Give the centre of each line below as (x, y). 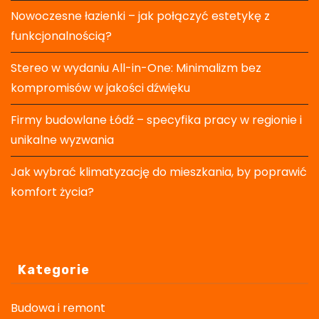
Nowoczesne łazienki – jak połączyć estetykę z (140, 16)
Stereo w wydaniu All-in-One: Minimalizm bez (136, 68)
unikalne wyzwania (62, 140)
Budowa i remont (58, 308)
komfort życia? (52, 192)
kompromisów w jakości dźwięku (100, 88)
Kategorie (54, 270)
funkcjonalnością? (61, 36)
